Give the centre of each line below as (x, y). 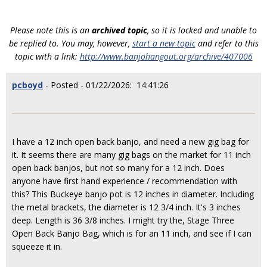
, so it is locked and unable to (202, 30)
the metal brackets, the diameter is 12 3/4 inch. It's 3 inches (126, 207)
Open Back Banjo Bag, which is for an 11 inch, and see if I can (132, 233)
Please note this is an (51, 30)
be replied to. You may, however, (70, 43)
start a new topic (164, 43)
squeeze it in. (37, 246)
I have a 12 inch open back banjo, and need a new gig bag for (131, 142)
